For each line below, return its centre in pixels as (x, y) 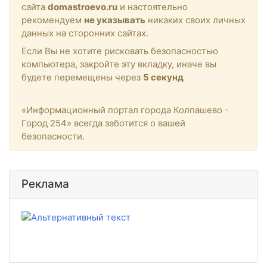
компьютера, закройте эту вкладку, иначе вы (119, 64)
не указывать (115, 20)
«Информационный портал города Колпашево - (125, 110)
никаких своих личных (195, 20)
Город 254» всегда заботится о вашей (103, 123)
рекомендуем (53, 20)
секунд (166, 77)
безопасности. (53, 136)
